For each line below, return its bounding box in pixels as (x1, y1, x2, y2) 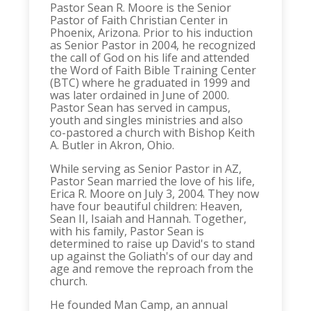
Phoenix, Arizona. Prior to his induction (50, 25, 253, 41)
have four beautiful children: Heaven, (50, 199, 243, 215)
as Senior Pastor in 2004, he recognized (50, 37, 256, 53)
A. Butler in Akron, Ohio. (50, 137, 175, 153)
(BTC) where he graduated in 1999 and (50, 75, 251, 91)
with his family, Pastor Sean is (50, 224, 205, 239)
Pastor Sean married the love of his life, (50, 174, 255, 190)
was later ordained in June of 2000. (50, 87, 230, 103)
